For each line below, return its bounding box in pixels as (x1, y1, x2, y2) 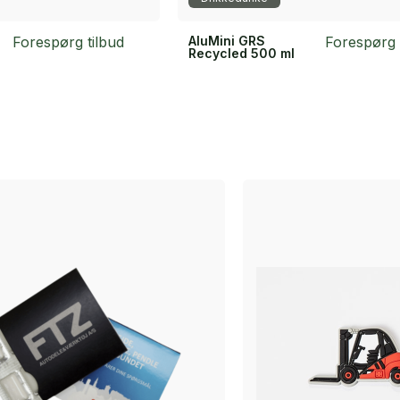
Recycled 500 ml (187, 45, 295, 61)
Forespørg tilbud (12, 32, 124, 51)
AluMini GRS (187, 32, 265, 48)
